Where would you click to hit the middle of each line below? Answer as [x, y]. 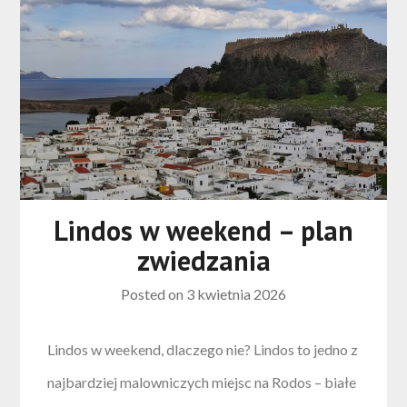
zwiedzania [203, 260]
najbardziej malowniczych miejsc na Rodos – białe [202, 382]
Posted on [154, 293]
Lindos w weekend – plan [203, 230]
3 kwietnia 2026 [236, 293]
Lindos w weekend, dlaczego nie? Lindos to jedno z [203, 349]
